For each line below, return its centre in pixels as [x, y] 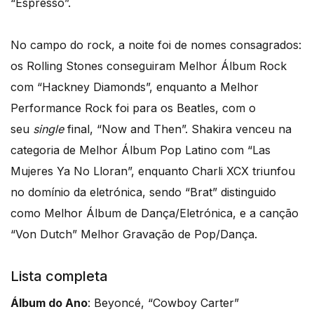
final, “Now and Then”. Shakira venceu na [178, 129]
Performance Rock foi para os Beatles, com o [133, 108]
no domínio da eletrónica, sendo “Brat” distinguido [143, 192]
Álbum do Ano [49, 302]
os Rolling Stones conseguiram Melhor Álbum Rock [149, 66]
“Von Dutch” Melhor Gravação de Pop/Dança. [134, 234]
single [48, 129]
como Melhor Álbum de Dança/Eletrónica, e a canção [155, 213]
